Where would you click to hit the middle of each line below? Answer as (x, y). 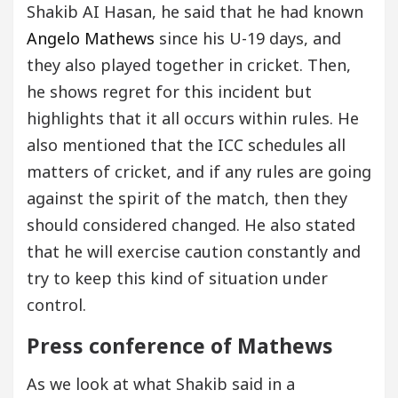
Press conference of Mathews (180, 345)
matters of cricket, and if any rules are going (199, 171)
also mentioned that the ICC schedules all (186, 144)
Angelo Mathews (91, 38)
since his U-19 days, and (248, 38)
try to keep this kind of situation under (177, 278)
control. (56, 304)
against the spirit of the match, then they (187, 198)
